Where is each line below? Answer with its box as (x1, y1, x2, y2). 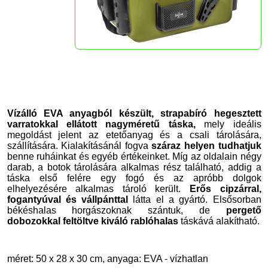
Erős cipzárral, (189, 184, 261, 194)
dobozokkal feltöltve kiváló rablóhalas (7, 216, 178, 226)
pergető (226, 205, 261, 215)
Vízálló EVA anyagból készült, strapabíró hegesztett (7, 108, 261, 118)
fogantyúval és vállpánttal (7, 194, 129, 205)
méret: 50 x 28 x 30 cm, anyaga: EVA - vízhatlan (7, 254, 208, 264)
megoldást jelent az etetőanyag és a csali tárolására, (7, 130, 261, 140)
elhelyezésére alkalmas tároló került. (7, 184, 190, 194)
